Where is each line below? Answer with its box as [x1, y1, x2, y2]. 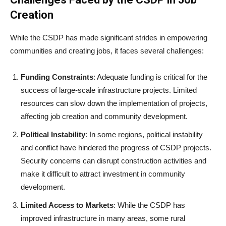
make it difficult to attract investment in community [21, 169, 185, 179]
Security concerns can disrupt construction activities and [21, 156, 206, 165]
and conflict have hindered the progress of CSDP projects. [21, 143, 211, 152]
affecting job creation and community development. [21, 112, 188, 121]
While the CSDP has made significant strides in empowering [10, 33, 207, 42]
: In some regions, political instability [85, 130, 203, 139]
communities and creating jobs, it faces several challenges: [10, 46, 204, 55]
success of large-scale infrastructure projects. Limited [21, 86, 197, 95]
